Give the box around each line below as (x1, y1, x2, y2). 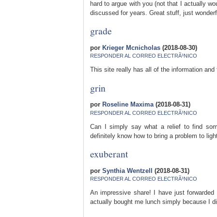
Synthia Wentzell (102, 167, 153, 174)
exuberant (90, 147, 128, 160)
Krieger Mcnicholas (102, 44, 160, 51)
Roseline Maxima (102, 101, 154, 108)
